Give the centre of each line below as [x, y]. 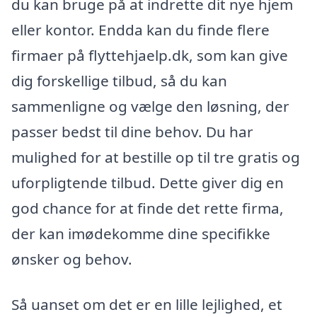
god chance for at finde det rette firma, [148, 208]
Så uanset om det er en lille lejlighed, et [147, 304]
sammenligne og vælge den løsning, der [150, 106]
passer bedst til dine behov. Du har [132, 131]
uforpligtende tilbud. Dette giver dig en [148, 182]
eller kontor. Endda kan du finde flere [140, 29]
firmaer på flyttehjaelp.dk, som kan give [150, 55]
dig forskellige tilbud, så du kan [119, 80]
